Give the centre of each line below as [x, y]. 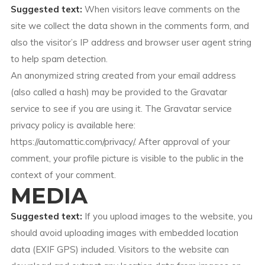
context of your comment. [63, 175]
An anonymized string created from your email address [123, 75]
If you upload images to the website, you [168, 216]
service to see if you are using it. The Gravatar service [121, 109]
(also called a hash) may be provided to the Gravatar [119, 92]
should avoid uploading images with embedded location [124, 233]
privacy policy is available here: [73, 125]
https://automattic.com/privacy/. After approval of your [120, 142]
